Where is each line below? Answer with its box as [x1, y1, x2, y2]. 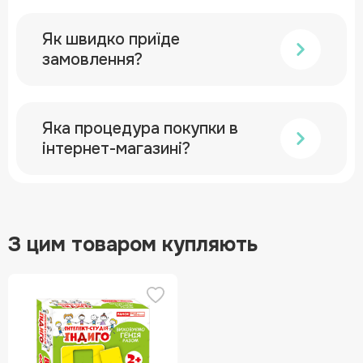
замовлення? [42, 49, 143, 70]
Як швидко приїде [42, 28, 180, 49]
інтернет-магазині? [42, 138, 190, 159]
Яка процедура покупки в [42, 117, 238, 139]
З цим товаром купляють [8, 231, 258, 258]
